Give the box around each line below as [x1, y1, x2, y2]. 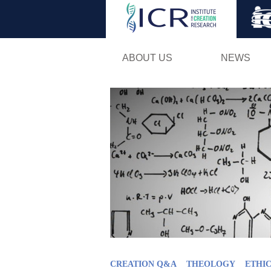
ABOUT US [122, 52, 172, 63]
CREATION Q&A [110, 259, 177, 269]
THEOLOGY [186, 259, 235, 269]
